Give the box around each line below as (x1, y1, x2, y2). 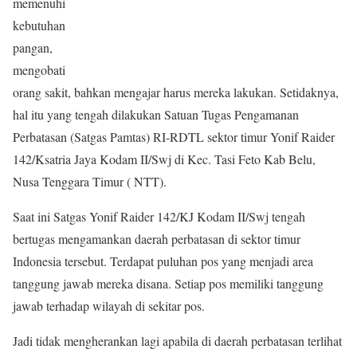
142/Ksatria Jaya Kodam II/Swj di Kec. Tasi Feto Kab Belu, (13, 151, 316, 167)
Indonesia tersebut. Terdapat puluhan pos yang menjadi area (13, 253, 313, 269)
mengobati (13, 61, 65, 78)
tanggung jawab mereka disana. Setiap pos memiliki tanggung (13, 275, 324, 292)
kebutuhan (13, 17, 65, 33)
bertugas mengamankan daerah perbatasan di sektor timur (13, 230, 300, 247)
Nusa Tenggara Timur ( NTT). (13, 173, 167, 190)
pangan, (13, 39, 53, 56)
